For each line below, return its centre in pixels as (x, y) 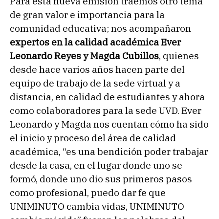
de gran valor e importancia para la (87, 14)
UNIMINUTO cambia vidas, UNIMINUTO (97, 206)
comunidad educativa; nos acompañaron (100, 28)
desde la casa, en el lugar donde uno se (96, 165)
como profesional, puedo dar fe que (88, 192)
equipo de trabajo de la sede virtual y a (95, 83)
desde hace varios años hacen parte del (97, 69)
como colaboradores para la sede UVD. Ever (106, 110)
